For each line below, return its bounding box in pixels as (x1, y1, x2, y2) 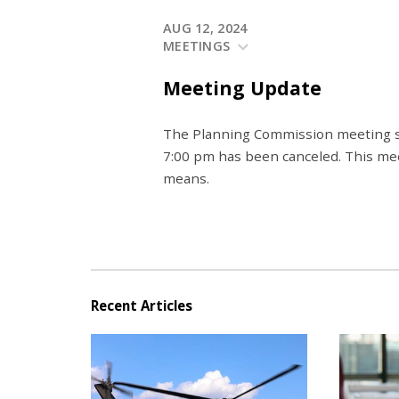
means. (163, 168, 213, 187)
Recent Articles (91, 296, 192, 314)
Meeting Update (163, 75, 322, 102)
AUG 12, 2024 (163, 20, 248, 37)
